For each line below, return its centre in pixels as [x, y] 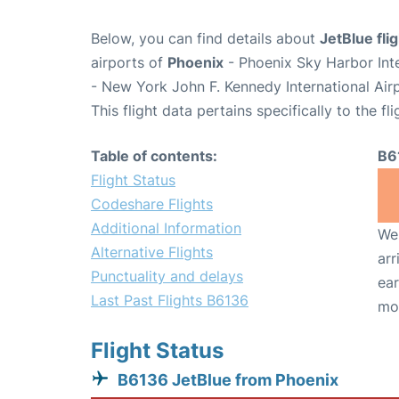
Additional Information [166, 228]
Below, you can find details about [205, 38]
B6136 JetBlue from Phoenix [228, 380]
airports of [129, 62]
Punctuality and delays [167, 276]
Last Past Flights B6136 [170, 300]
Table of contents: [154, 156]
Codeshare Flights [152, 204]
